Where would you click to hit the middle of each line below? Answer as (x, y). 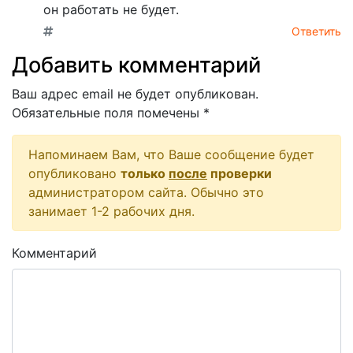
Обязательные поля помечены (108, 112)
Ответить (316, 31)
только (145, 173)
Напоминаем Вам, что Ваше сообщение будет (171, 154)
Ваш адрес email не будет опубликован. (135, 93)
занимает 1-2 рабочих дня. (111, 211)
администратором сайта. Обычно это (146, 192)
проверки (240, 173)
